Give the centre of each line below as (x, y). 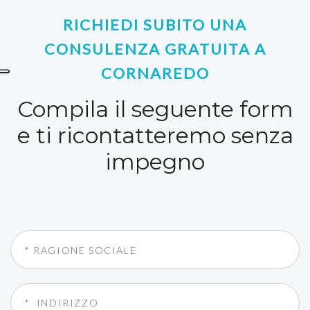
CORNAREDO (155, 73)
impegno (155, 162)
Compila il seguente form (155, 109)
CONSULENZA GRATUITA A (155, 49)
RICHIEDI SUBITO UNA (155, 25)
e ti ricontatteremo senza (155, 135)
